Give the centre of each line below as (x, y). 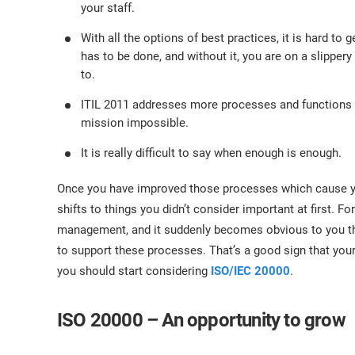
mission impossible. (135, 123)
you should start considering (134, 271)
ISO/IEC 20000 (250, 271)
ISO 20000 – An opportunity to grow (201, 320)
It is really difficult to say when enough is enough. (211, 153)
